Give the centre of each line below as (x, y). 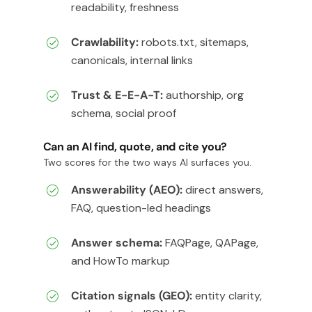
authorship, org (203, 95)
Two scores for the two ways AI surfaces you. (147, 162)
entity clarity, (227, 295)
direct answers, (223, 189)
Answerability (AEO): (126, 189)
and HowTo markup (120, 260)
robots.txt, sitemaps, (193, 42)
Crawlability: (104, 42)
